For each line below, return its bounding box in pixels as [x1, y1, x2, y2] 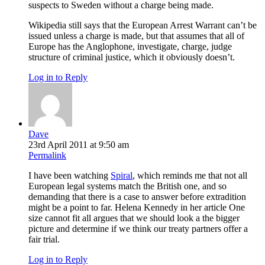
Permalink [28, 150, 66, 161]
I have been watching [28, 170, 111, 181]
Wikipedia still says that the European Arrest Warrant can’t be [28, 20, 257, 31]
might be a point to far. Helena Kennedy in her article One [28, 202, 245, 213]
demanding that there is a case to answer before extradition [28, 192, 246, 202]
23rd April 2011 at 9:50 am [28, 140, 129, 150]
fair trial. [28, 234, 60, 245]
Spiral [111, 170, 132, 181]
